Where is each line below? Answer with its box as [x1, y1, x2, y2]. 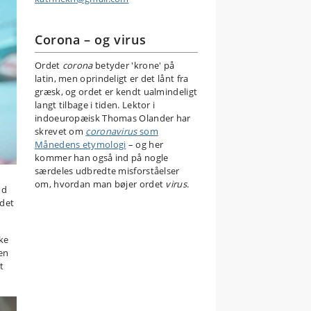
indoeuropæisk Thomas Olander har [35, 112, 191, 124]
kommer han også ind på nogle [35, 151, 169, 164]
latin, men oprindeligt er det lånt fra [35, 72, 189, 85]
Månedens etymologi [35, 138, 126, 151]
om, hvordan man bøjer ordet [35, 178, 166, 190]
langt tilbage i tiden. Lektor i [35, 99, 155, 111]
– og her [126, 138, 164, 151]
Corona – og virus [35, 31, 146, 48]
